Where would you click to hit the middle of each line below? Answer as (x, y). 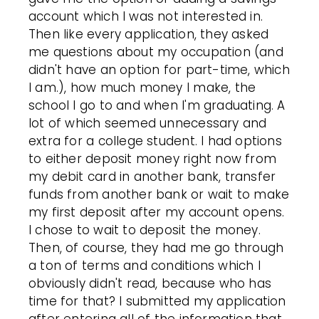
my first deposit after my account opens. (157, 213)
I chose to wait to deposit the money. (145, 230)
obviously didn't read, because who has (150, 284)
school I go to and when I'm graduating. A (157, 106)
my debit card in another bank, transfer (152, 177)
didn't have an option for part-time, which (159, 70)
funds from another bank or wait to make (159, 195)
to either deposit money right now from (153, 159)
